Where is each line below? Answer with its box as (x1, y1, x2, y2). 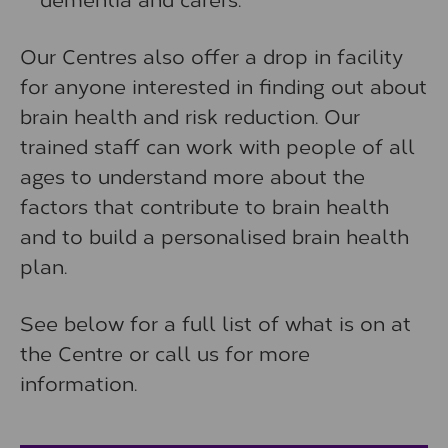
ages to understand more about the (20, 161, 365, 189)
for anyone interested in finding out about (20, 71, 427, 99)
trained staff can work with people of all (20, 131, 415, 159)
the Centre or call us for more (20, 338, 310, 366)
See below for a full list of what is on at (20, 308, 411, 336)
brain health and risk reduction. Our (20, 101, 360, 129)
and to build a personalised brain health (20, 221, 409, 249)
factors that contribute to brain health (20, 191, 389, 219)
